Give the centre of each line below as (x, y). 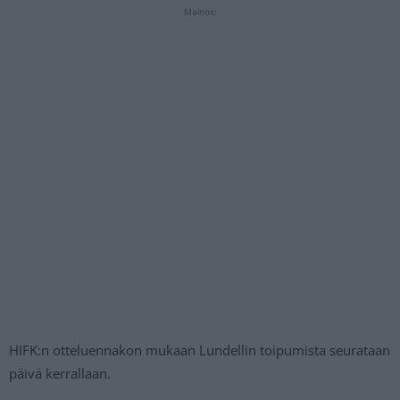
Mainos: (200, 12)
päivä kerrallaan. (60, 374)
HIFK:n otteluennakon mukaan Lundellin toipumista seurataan (200, 350)
